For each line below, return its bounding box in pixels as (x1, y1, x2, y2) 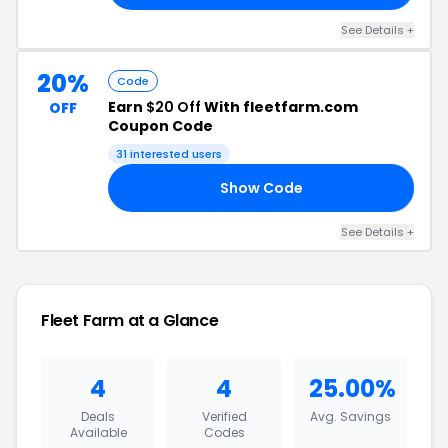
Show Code (219, 177, 303, 198)
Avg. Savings (309, 408, 391, 425)
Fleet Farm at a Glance (41, 309, 219, 332)
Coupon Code (108, 116, 213, 136)
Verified (201, 408, 247, 425)
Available (69, 424, 127, 441)
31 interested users (116, 146, 222, 162)
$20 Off (146, 97, 201, 117)
